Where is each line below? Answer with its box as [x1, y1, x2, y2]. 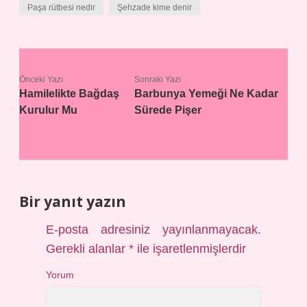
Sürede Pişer [134, 104, 202, 116]
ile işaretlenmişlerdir [134, 242, 247, 256]
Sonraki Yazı [134, 75, 182, 84]
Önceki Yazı [19, 75, 63, 84]
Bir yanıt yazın [19, 192, 126, 211]
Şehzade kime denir [117, 3, 192, 12]
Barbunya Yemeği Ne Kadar [134, 88, 279, 99]
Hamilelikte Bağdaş [19, 88, 119, 99]
